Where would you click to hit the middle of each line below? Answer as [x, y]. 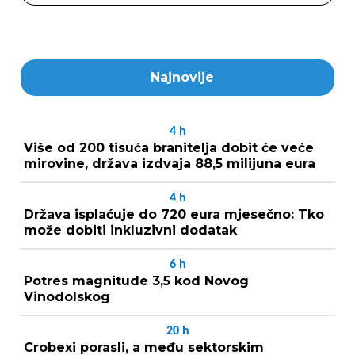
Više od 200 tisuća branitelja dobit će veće [169, 147]
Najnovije [182, 77]
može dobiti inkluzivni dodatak [130, 230]
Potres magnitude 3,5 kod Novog [136, 281]
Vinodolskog [67, 296]
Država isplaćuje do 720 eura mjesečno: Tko [174, 214]
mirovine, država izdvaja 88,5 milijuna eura [170, 163]
